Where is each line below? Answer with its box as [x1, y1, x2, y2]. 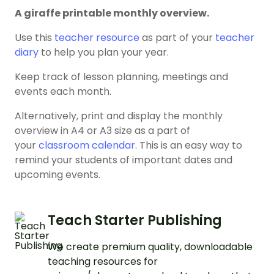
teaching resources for [48, 254, 158, 269]
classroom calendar [39, 138, 135, 153]
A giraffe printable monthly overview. [15, 6, 209, 21]
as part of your [139, 31, 215, 45]
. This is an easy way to [135, 138, 242, 153]
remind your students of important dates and [15, 153, 232, 168]
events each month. [15, 84, 111, 99]
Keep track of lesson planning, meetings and [15, 70, 228, 84]
